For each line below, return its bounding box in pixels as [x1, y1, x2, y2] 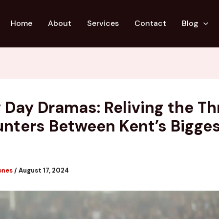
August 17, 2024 [19, 166, 69, 175]
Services [87, 18, 119, 29]
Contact [134, 18, 167, 29]
